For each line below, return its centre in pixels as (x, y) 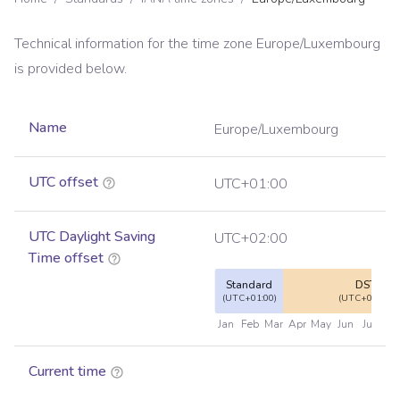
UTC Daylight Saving (92, 237)
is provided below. (71, 69)
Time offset (66, 258)
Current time (67, 372)
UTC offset (63, 183)
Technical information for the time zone (135, 44)
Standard (249, 285)
